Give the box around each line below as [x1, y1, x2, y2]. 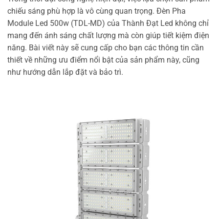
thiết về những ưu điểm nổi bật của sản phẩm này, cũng [7, 55, 199, 65]
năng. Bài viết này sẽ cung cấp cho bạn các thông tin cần [7, 43, 204, 52]
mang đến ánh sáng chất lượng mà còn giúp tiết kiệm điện [7, 30, 209, 40]
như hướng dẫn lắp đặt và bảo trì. [7, 67, 123, 77]
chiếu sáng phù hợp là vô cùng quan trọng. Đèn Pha [7, 6, 186, 16]
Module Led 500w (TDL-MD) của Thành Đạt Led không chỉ [7, 18, 209, 28]
